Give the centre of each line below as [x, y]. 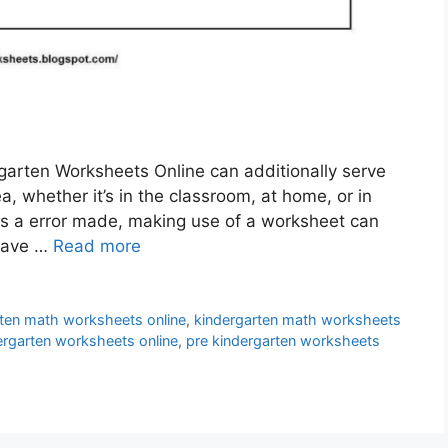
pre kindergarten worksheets [283, 341]
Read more [97, 246]
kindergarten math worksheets [298, 320]
